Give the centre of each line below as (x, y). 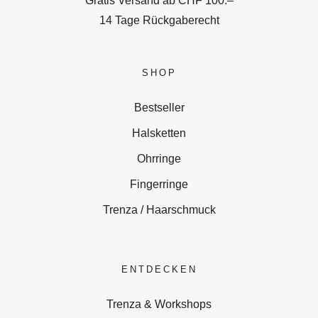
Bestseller (159, 107)
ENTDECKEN (159, 269)
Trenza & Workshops (159, 304)
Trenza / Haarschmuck (159, 209)
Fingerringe (159, 184)
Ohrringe (159, 158)
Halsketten (159, 133)
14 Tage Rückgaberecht (159, 20)
